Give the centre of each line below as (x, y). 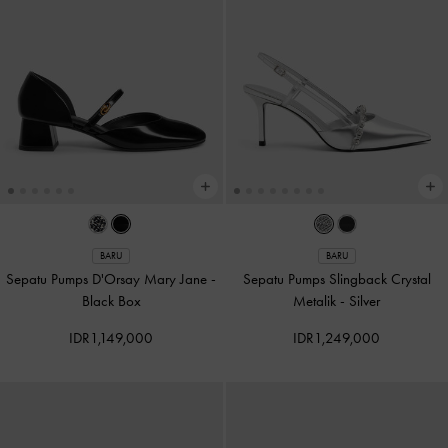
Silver (365, 301)
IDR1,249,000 (337, 338)
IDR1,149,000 (111, 338)
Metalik (317, 301)
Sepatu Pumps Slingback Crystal (336, 279)
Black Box (111, 301)
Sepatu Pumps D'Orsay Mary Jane (109, 279)
